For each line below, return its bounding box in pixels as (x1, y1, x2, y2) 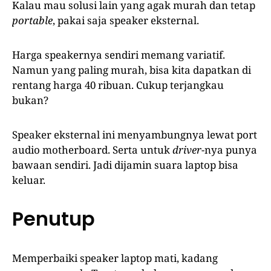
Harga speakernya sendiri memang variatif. (12, 47, 225, 62)
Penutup (12, 204, 95, 232)
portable (12, 13, 53, 27)
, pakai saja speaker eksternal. (53, 13, 199, 27)
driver (172, 142, 201, 157)
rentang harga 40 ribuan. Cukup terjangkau (12, 77, 224, 92)
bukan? (12, 93, 48, 107)
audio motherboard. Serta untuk (12, 142, 172, 157)
